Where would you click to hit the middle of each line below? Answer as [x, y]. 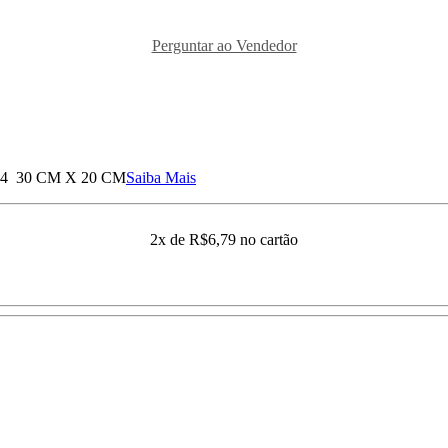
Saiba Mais [161, 178]
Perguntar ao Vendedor [224, 46]
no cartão [269, 240]
